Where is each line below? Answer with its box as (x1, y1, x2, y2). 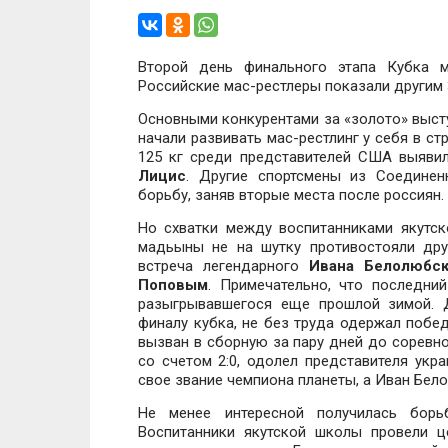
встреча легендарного (138, 257, 310, 275)
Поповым (138, 276, 208, 294)
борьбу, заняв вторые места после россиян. (138, 186, 444, 204)
